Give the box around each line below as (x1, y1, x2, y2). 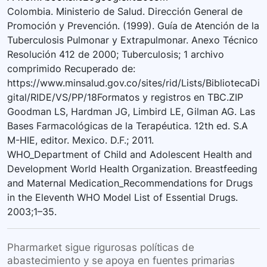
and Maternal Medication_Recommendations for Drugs (7, 177, 253, 190)
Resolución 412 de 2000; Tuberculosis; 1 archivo (7, 48, 224, 61)
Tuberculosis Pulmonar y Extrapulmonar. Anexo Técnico (7, 34, 258, 46)
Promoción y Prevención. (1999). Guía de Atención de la (7, 20, 259, 32)
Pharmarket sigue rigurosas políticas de (7, 241, 194, 254)
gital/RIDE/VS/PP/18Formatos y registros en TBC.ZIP (7, 91, 243, 104)
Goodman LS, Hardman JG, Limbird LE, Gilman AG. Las (7, 105, 255, 118)
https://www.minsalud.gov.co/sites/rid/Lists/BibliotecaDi (7, 77, 260, 89)
